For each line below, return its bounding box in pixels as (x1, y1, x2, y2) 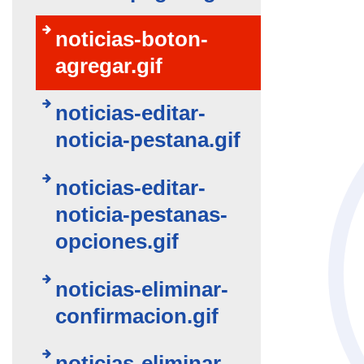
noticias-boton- (55, 27, 209, 50)
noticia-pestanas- (55, 202, 228, 226)
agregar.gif (55, 54, 163, 77)
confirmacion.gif (55, 304, 219, 327)
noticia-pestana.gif (55, 128, 241, 152)
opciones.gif (55, 229, 180, 253)
